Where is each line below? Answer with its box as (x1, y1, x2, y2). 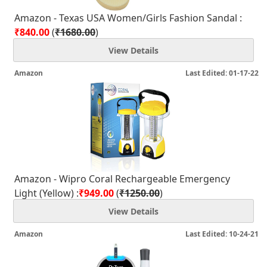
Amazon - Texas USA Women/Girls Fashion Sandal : (14, 11, 242, 24)
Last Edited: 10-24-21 (185, 229, 259, 239)
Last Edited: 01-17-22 (185, 68, 259, 78)
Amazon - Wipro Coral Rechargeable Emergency (14, 172, 230, 185)
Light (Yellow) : (14, 187, 79, 200)
